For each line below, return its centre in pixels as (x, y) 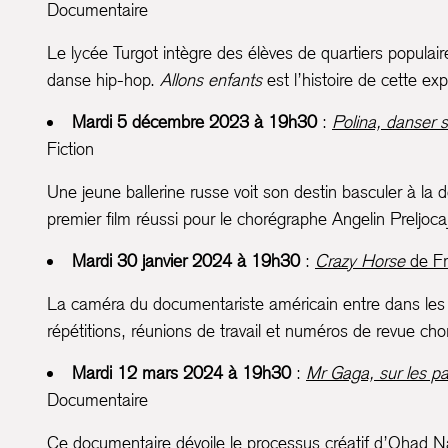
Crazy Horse (360, 261)
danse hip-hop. (103, 80)
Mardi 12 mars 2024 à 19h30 (181, 373)
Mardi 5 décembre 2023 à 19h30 (194, 122)
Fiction (70, 149)
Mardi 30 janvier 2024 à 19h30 (186, 261)
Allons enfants (211, 80)
